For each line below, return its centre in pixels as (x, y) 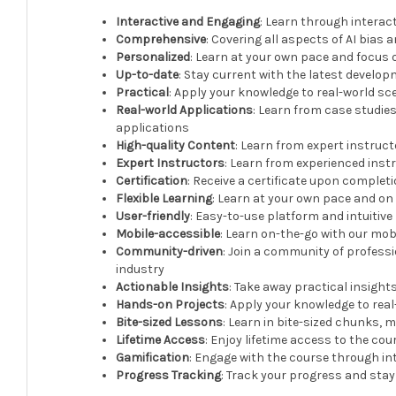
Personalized (153, 57)
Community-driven (170, 251)
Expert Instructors (171, 163)
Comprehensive (161, 39)
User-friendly (153, 216)
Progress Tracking (169, 375)
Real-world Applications (185, 110)
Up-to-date (148, 74)
